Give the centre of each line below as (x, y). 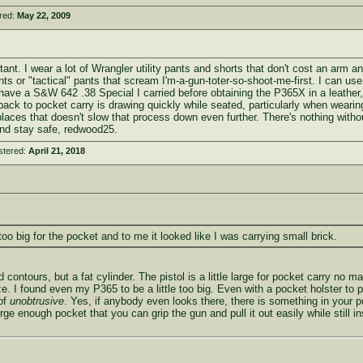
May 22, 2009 (43, 15)
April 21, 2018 (56, 151)
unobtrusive (36, 301)
